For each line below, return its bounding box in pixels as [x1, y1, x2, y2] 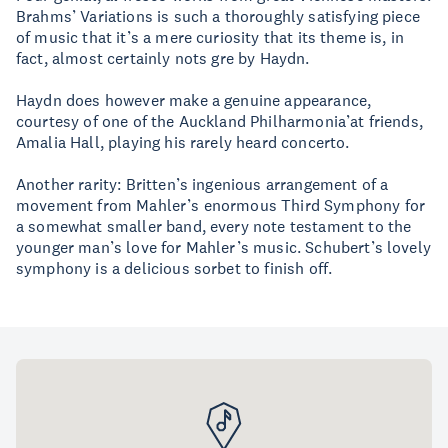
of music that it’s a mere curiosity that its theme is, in [16, 27, 405, 47]
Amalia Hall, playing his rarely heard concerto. [16, 132, 350, 152]
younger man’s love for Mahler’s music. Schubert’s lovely [16, 237, 431, 257]
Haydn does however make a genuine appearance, [16, 90, 372, 110]
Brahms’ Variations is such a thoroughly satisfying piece [16, 6, 420, 26]
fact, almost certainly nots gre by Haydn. [16, 48, 310, 68]
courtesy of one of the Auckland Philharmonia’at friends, [16, 111, 423, 131]
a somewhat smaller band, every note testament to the [16, 216, 412, 236]
